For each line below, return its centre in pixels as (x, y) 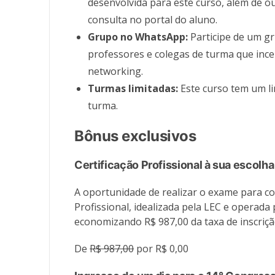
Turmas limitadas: (134, 89)
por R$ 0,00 (161, 249)
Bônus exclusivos (135, 136)
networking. (116, 72)
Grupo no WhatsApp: (139, 37)
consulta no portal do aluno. (153, 20)
